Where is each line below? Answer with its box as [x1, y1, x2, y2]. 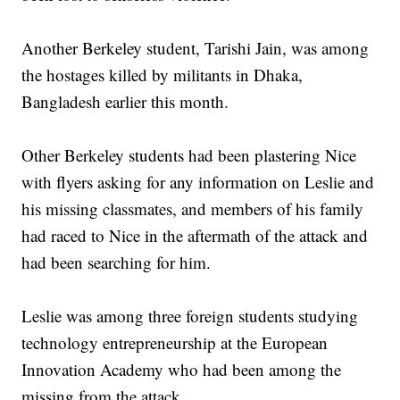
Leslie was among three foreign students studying [21, 304, 359, 328]
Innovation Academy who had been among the [21, 358, 342, 381]
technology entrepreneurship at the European [21, 331, 329, 354]
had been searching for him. [21, 251, 212, 274]
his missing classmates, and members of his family [21, 197, 364, 221]
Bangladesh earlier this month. [21, 90, 229, 113]
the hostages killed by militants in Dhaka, [21, 63, 304, 87]
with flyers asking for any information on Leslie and [21, 171, 375, 194]
